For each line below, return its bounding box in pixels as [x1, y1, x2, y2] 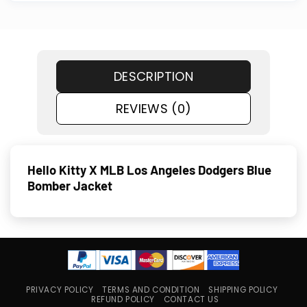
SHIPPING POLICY [208, 284, 278, 296]
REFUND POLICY [91, 294, 155, 306]
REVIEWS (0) [115, 99, 192, 117]
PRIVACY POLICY [26, 284, 94, 296]
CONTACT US [163, 294, 219, 306]
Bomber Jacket [27, 178, 112, 194]
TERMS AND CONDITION [102, 284, 200, 296]
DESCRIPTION [114, 67, 193, 85]
